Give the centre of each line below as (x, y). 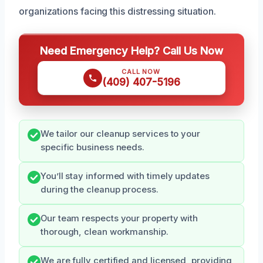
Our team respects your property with (119, 218)
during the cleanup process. (100, 189)
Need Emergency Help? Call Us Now (131, 50)
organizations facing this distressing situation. (118, 11)
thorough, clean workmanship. (104, 232)
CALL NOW (141, 71)
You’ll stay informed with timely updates (125, 176)
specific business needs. (93, 147)
